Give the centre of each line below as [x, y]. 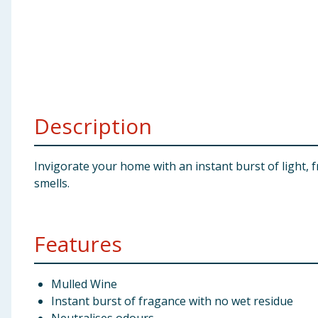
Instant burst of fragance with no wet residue [172, 301]
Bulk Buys [33, 122]
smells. [52, 183]
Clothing [31, 53]
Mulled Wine [84, 284]
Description [93, 126]
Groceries [33, 87]
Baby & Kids [38, 18]
